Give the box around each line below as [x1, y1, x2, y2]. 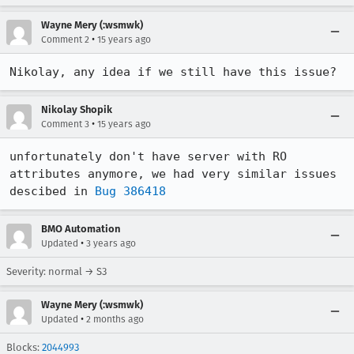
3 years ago [86, 238, 136, 249]
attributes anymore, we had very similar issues [9, 167, 337, 181]
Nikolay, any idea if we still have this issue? [9, 65, 337, 79]
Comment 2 [41, 34, 89, 45]
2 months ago [86, 314, 144, 325]
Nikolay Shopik [41, 104, 112, 115]
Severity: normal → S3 [6, 265, 107, 277]
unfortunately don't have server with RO [9, 149, 287, 164]
